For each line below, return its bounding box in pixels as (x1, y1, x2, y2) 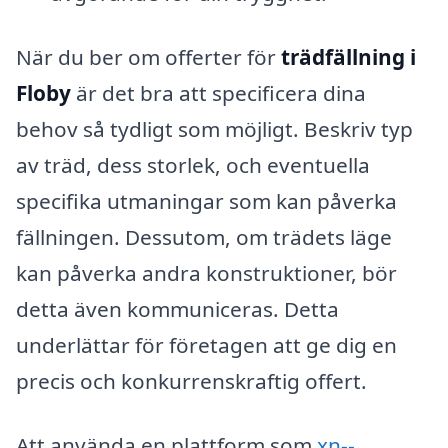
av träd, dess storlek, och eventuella (16, 150, 370, 179)
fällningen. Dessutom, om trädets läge (16, 222, 392, 251)
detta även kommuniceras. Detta (16, 294, 339, 323)
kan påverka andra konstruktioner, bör (16, 258, 397, 287)
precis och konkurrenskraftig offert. (16, 366, 367, 395)
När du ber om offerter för (16, 42, 281, 71)
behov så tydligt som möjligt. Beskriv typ (16, 114, 413, 143)
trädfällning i (281, 42, 416, 71)
